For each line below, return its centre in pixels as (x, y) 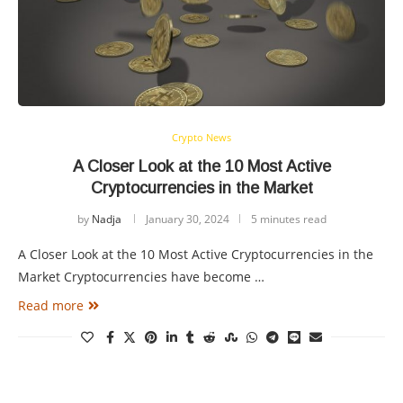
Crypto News (201, 137)
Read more (51, 305)
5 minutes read (288, 219)
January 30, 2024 (187, 219)
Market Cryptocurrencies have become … (141, 276)
